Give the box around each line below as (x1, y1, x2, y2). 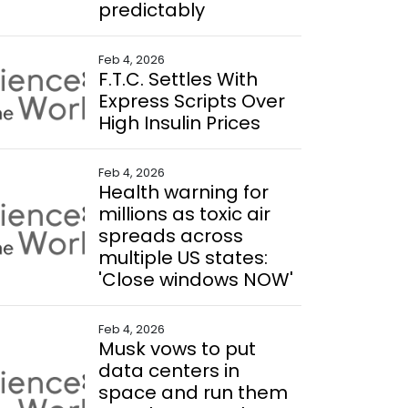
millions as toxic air (97, 201, 270, 227)
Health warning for (97, 179, 269, 205)
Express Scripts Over (97, 88, 285, 114)
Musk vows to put (97, 336, 256, 362)
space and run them (97, 380, 288, 405)
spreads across (97, 223, 243, 249)
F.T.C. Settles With (97, 66, 258, 92)
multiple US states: (97, 245, 268, 270)
